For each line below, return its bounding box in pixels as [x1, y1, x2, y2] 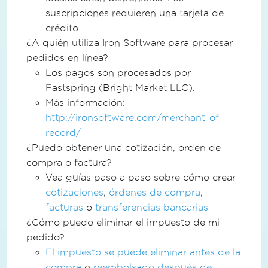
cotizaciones [45, 187, 103, 197]
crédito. [45, 22, 81, 33]
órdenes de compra [109, 187, 200, 197]
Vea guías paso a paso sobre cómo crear [45, 172, 236, 182]
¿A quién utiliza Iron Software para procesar [26, 37, 233, 48]
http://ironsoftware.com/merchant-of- [45, 112, 223, 123]
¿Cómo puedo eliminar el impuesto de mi [26, 217, 220, 227]
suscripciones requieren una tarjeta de [45, 7, 224, 18]
